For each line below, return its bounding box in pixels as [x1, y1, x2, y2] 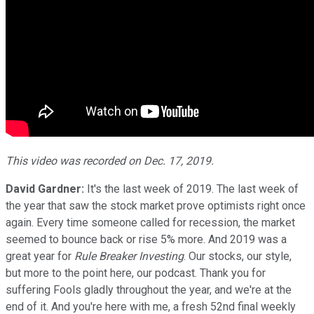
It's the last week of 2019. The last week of [87, 182, 299, 196]
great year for [6, 249, 74, 263]
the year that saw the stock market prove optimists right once [6, 198, 306, 212]
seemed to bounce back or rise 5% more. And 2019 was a [6, 232, 287, 246]
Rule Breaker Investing [74, 249, 184, 263]
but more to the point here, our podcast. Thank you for [6, 266, 266, 280]
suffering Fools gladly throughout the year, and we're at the [6, 282, 292, 296]
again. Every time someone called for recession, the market [6, 215, 295, 229]
